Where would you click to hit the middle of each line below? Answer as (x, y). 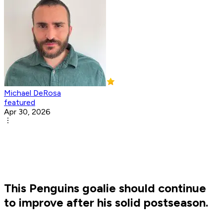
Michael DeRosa (32, 93)
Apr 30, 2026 (27, 112)
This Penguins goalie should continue (105, 188)
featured (20, 103)
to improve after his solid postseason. (106, 203)
